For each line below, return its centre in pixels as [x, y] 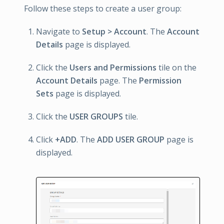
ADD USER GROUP [131, 139]
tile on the [176, 67]
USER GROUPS [96, 116]
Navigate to [59, 31]
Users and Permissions [113, 67]
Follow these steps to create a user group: [103, 8]
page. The [118, 80]
